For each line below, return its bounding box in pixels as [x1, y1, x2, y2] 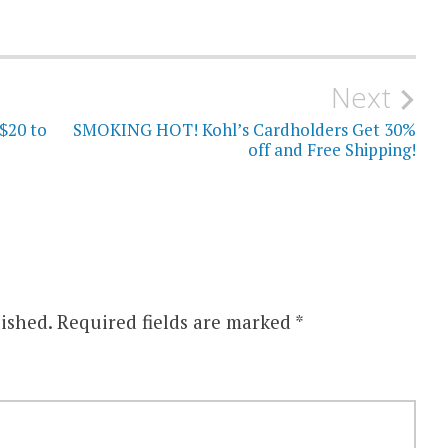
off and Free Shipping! [248, 138, 417, 162]
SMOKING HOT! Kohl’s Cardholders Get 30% [73, 118, 417, 142]
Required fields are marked [56, 309, 295, 335]
